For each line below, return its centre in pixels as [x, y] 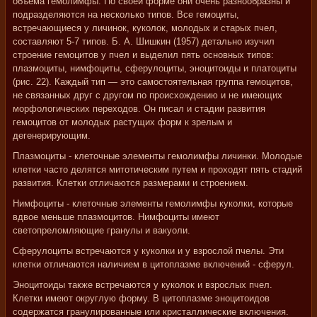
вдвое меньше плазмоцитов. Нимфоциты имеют [116, 217]
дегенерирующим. [52, 136]
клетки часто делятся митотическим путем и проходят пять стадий [157, 169]
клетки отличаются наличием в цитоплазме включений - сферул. [154, 264]
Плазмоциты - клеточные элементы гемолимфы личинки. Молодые [157, 156]
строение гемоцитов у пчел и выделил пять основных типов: [143, 55]
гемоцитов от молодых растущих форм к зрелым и [122, 122]
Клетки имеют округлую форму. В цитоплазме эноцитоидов [141, 298]
